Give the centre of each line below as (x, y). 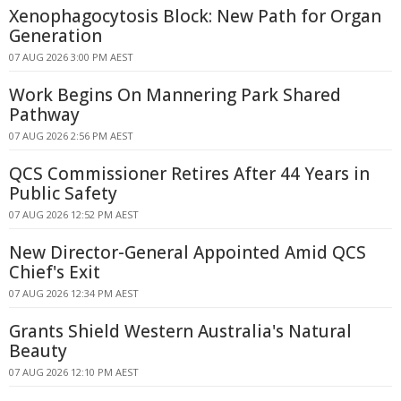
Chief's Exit (55, 272)
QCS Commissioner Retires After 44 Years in (189, 174)
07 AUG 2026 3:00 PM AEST (71, 57)
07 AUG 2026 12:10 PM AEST (74, 372)
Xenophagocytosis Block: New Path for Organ (195, 16)
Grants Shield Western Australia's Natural (180, 331)
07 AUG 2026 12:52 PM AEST (74, 214)
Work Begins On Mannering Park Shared (175, 95)
